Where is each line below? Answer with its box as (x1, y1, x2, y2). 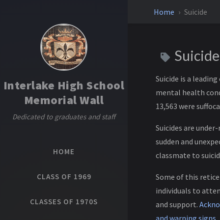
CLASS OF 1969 (36, 172, 91, 181)
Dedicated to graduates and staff (12, 112, 115, 121)
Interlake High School (3, 78, 125, 93)
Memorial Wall (24, 92, 104, 108)
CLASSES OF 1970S (30, 197, 98, 206)
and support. (155, 199, 199, 209)
